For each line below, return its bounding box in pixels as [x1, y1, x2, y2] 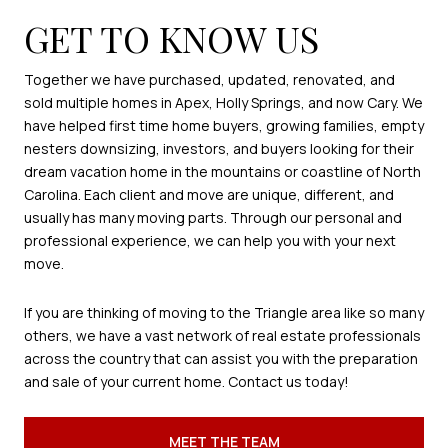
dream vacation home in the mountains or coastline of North [24, 161, 421, 181]
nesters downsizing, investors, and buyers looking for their [24, 138, 414, 158]
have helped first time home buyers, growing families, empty [24, 115, 424, 135]
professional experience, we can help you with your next [24, 230, 396, 250]
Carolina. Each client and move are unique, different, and [24, 184, 394, 204]
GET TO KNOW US [24, 13, 319, 62]
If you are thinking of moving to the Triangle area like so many [24, 303, 424, 323]
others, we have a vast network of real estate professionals [24, 326, 421, 346]
